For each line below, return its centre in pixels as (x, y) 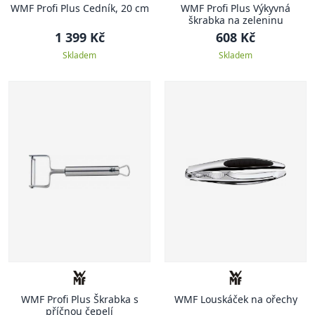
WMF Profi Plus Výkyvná (236, 8)
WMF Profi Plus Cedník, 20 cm (79, 8)
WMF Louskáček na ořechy (236, 299)
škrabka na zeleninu (236, 20)
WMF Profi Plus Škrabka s (79, 299)
